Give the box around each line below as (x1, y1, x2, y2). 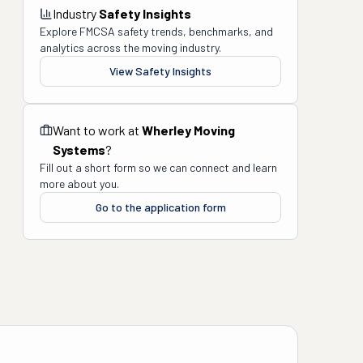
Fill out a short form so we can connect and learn (40, 160, 277, 174)
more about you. (40, 177, 119, 190)
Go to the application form (95, 200, 226, 214)
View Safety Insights (109, 64, 211, 78)
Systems (53, 142, 105, 157)
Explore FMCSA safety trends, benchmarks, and (40, 24, 273, 38)
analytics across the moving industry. (40, 41, 221, 54)
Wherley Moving (142, 122, 235, 138)
